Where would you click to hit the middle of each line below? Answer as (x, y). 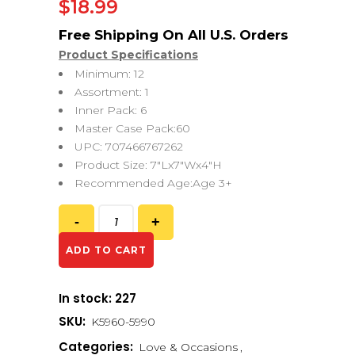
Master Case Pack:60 (132, 128)
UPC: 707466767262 (129, 146)
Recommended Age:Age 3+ (153, 183)
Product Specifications (128, 54)
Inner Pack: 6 (111, 110)
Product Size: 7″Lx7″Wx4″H (148, 164)
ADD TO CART (107, 250)
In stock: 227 (97, 298)
